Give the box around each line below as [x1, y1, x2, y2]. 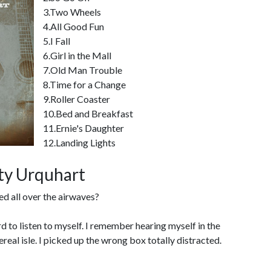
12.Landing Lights [43, 137, 116, 148]
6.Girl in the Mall [43, 50, 111, 61]
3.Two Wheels [43, 6, 101, 18]
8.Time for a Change [43, 79, 126, 90]
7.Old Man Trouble [43, 64, 122, 76]
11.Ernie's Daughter [43, 122, 124, 134]
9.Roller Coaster [43, 93, 110, 105]
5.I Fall [43, 35, 70, 47]
